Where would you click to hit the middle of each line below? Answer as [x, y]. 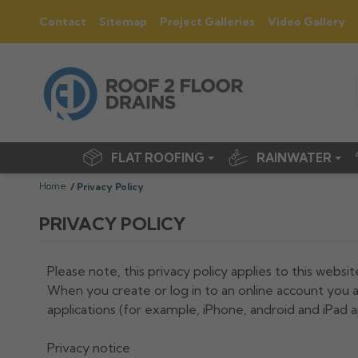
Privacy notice [88, 347]
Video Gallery [306, 22]
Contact [62, 22]
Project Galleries [207, 22]
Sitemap [123, 22]
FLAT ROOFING [159, 157]
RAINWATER [296, 157]
